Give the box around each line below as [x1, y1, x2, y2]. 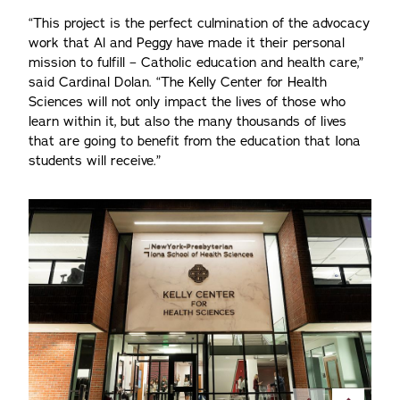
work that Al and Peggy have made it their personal [29, 34, 345, 52]
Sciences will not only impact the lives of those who [29, 93, 346, 111]
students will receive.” [29, 152, 161, 170]
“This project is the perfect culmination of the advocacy [29, 14, 370, 32]
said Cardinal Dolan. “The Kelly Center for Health [29, 73, 327, 91]
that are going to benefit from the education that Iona [29, 132, 361, 150]
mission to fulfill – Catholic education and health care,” [29, 54, 363, 71]
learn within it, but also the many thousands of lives [29, 112, 346, 130]
